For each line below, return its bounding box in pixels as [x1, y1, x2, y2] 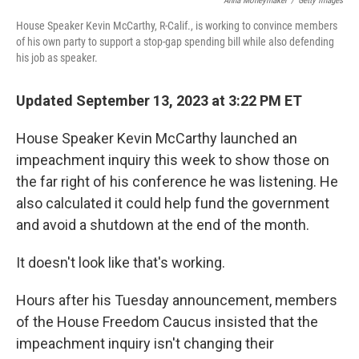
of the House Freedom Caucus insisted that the [16, 313, 318, 330]
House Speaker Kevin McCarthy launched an [16, 129, 297, 147]
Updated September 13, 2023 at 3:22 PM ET [16, 91, 302, 109]
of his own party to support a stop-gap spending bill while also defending [16, 34, 334, 48]
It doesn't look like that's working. [16, 253, 225, 271]
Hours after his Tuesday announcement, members [16, 291, 337, 309]
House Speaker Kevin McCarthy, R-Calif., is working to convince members [16, 18, 337, 32]
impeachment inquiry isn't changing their [16, 334, 274, 352]
